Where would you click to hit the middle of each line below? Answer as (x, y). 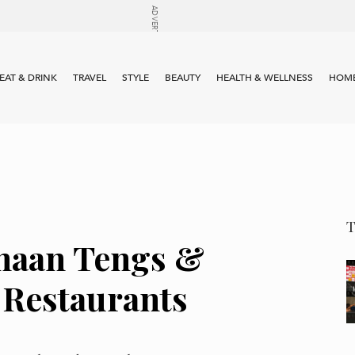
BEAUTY (183, 77)
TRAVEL (90, 77)
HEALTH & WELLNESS (265, 77)
